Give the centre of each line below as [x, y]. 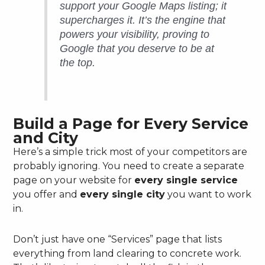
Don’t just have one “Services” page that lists [118, 239]
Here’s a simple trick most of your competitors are [130, 151]
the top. [78, 63]
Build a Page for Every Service [131, 123]
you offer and [47, 194]
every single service [186, 180]
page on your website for [74, 180]
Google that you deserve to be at [137, 49]
